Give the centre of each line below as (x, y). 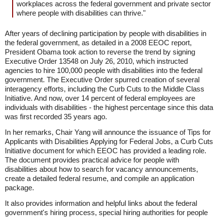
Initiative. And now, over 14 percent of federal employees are (100, 98)
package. (19, 188)
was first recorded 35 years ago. (56, 117)
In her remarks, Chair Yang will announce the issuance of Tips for (108, 132)
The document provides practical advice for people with (92, 160)
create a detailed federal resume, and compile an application (100, 178)
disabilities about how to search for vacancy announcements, (101, 169)
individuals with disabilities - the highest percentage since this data (109, 107)
